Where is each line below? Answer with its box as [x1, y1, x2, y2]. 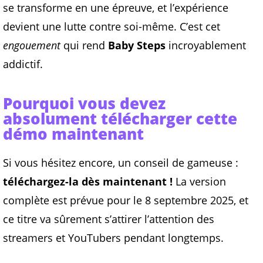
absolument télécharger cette [3, 108, 237, 130]
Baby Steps [108, 38, 166, 53]
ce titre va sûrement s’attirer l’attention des [3, 212, 214, 227]
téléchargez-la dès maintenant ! [3, 174, 173, 189]
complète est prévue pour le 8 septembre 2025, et [3, 193, 248, 208]
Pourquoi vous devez [3, 93, 166, 114]
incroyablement [166, 38, 246, 53]
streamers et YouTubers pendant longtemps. [3, 231, 224, 245]
